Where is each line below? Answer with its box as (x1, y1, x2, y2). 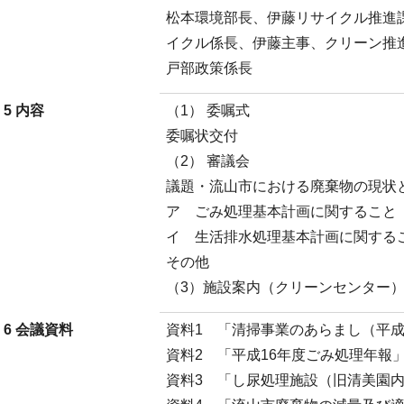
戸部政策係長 (166, 60, 252, 76)
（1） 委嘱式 (166, 103, 250, 118)
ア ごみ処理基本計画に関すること (166, 204, 397, 219)
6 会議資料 (4, 322, 73, 337)
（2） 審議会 (166, 153, 250, 169)
